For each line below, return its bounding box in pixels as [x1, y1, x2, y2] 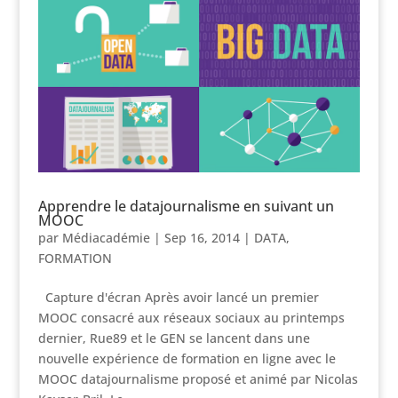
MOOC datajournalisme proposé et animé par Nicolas [37, 370, 358, 387]
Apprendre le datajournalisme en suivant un [37, 195, 334, 216]
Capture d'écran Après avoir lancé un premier [37, 288, 319, 306]
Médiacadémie [61, 228, 150, 246]
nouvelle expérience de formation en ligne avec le [37, 349, 336, 367]
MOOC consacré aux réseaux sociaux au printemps [37, 308, 345, 326]
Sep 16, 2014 [163, 228, 240, 246]
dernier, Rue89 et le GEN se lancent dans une [37, 329, 310, 346]
